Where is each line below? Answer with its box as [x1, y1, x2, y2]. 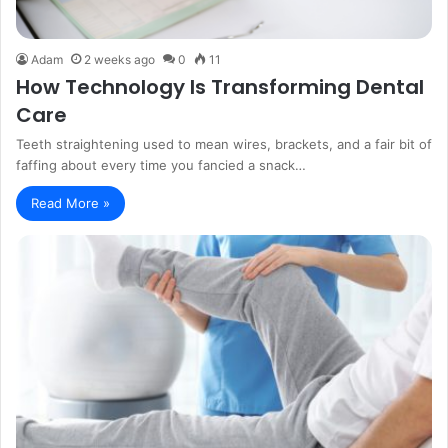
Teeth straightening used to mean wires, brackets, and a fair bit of [16, 135, 432, 152]
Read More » [31, 194, 110, 211]
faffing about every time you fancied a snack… [16, 156, 306, 173]
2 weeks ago [84, 51, 155, 67]
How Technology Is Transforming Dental [16, 72, 424, 101]
